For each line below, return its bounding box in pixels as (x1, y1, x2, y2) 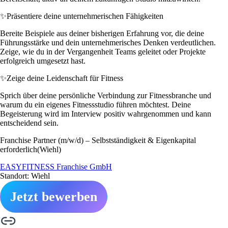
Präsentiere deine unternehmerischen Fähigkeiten (7, 11, 163, 20)
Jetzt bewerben (10, 189, 97, 204)
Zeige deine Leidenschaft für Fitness (7, 73, 123, 82)
